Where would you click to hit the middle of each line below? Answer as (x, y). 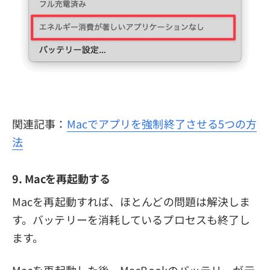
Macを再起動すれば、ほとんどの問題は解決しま (131, 202)
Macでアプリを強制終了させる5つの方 (162, 124)
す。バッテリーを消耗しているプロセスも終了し (131, 220)
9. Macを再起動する (61, 179)
